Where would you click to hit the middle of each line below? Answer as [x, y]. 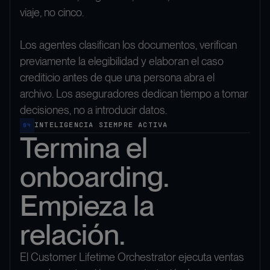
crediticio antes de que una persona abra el [117, 78]
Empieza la [87, 206]
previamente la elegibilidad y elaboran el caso [122, 61]
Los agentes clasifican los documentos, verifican [128, 45]
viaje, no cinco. [52, 13]
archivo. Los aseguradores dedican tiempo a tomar [134, 94]
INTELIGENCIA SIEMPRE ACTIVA [101, 126]
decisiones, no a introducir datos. [93, 110]
